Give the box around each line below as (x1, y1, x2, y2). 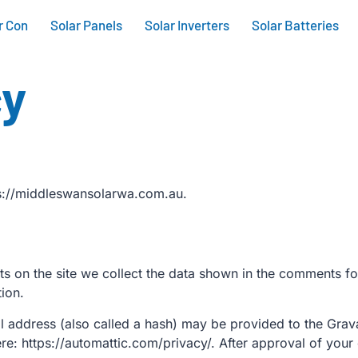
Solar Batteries (252, 17, 339, 33)
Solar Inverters (145, 17, 229, 33)
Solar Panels (50, 17, 122, 33)
